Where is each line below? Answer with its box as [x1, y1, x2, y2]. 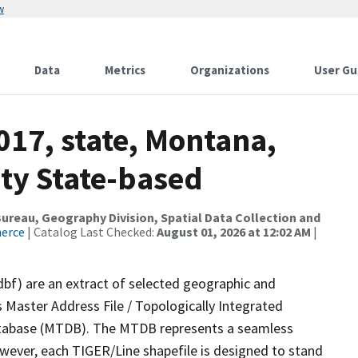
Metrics [105, 62, 145, 78]
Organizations [190, 62, 269, 78]
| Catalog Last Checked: [25, 224, 157, 240]
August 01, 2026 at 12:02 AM [157, 224, 311, 240]
